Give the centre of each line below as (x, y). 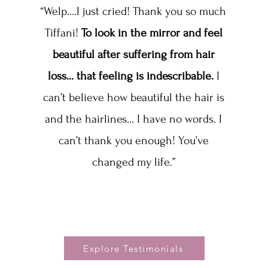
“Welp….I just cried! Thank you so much (134, 12)
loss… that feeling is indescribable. (130, 76)
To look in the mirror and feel (152, 33)
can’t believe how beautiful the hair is (133, 98)
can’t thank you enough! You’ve (133, 141)
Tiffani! (63, 33)
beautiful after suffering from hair (133, 55)
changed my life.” (133, 162)
